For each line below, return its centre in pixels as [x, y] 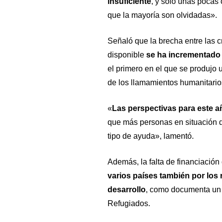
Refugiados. [129, 203]
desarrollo [126, 189]
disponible [126, 55]
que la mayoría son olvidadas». [162, 15]
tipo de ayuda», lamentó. [150, 136]
